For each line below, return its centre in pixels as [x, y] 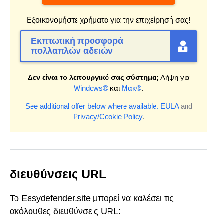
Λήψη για [174, 77]
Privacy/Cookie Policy [108, 117]
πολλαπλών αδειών [72, 51]
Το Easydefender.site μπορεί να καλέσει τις [92, 198]
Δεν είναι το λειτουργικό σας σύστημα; [93, 77]
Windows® [91, 88]
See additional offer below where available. [92, 106]
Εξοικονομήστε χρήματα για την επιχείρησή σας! [108, 20]
